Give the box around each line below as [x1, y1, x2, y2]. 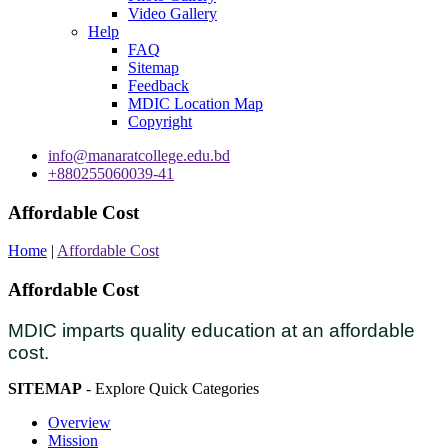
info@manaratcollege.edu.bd [48, 147, 230, 164]
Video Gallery [128, 5, 217, 22]
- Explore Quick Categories [82, 379, 259, 397]
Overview [48, 413, 111, 431]
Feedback [128, 77, 189, 94]
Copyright [128, 113, 192, 130]
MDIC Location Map [128, 95, 263, 112]
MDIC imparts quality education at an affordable [8, 319, 415, 341]
